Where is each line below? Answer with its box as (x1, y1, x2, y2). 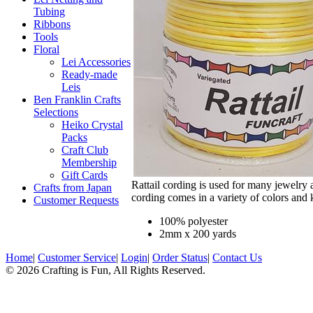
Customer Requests (34, 194, 119, 206)
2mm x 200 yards (159, 227, 236, 240)
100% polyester (159, 214, 228, 227)
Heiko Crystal (61, 119, 123, 131)
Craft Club (61, 144, 108, 156)
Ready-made (61, 68, 117, 80)
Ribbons (34, 18, 71, 30)
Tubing (34, 6, 65, 17)
